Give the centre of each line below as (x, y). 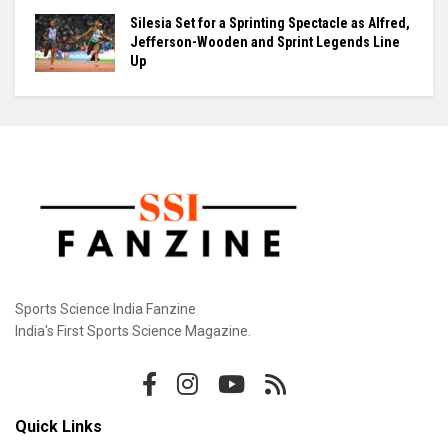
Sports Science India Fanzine (105, 308)
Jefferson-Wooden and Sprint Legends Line (265, 42)
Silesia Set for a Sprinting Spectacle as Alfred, (270, 23)
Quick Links (58, 426)
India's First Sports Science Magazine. (133, 330)
